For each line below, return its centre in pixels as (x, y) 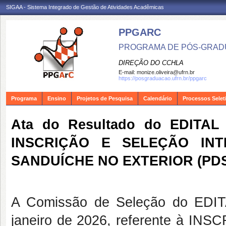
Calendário (158, 98)
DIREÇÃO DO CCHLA (151, 63)
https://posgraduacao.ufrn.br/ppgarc (163, 78)
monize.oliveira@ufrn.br (166, 72)
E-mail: (128, 72)
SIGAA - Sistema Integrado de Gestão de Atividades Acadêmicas (85, 7)
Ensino (57, 98)
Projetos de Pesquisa (105, 98)
